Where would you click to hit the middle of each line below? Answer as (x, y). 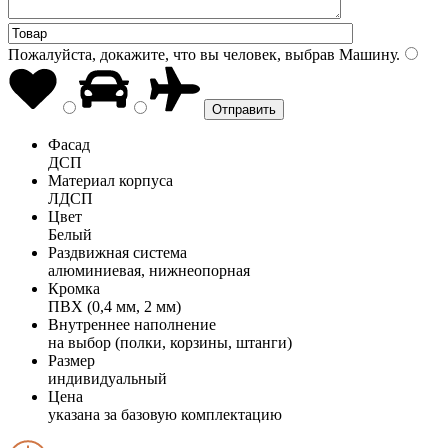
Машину (365, 54)
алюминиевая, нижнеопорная (149, 270)
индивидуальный (107, 378)
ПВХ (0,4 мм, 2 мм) (114, 306)
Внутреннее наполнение (132, 324)
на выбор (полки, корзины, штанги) (170, 342)
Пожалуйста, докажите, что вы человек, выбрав (171, 54)
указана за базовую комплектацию (165, 414)
